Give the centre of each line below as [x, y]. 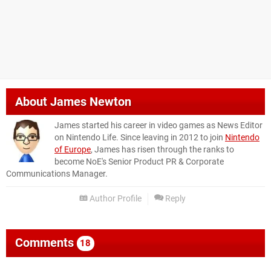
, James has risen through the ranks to [162, 149]
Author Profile [115, 198]
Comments [46, 242]
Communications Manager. [57, 174]
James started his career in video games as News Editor [158, 125]
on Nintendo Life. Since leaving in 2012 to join [140, 137]
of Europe [73, 149]
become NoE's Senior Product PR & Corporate [139, 162]
